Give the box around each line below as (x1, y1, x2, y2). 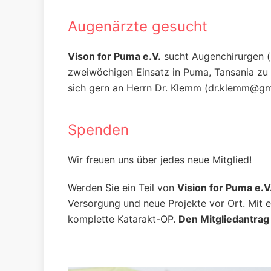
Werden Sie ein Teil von (68, 181, 177, 194)
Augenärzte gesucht (68, 17, 207, 35)
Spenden (68, 120, 129, 139)
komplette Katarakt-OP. (68, 212, 178, 225)
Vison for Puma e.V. (68, 50, 161, 62)
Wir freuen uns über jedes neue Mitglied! (68, 153, 252, 166)
